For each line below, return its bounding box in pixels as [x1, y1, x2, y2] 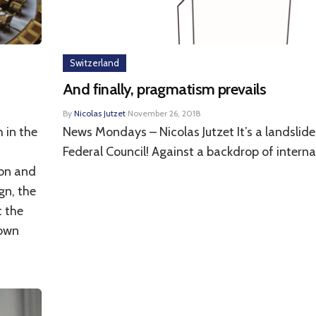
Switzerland [70, 57, 119, 68]
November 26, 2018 [128, 108, 201, 119]
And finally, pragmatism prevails [63, 80, 266, 99]
